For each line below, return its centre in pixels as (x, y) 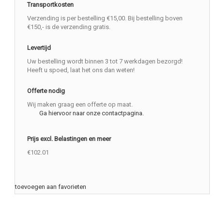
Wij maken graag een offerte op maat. (80, 104)
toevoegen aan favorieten (51, 186)
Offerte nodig (46, 91)
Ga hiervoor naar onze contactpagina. (92, 113)
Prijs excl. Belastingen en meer (69, 139)
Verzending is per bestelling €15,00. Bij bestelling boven (105, 18)
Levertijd (39, 47)
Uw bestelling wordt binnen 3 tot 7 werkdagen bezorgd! (105, 61)
